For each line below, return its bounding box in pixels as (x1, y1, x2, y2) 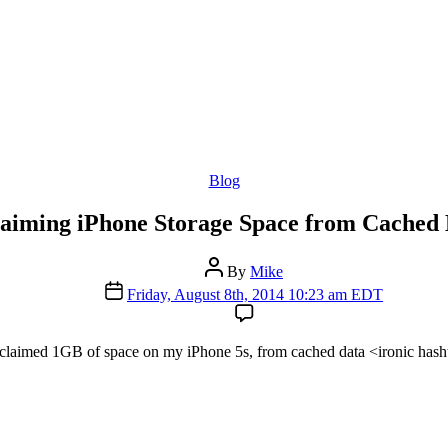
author (204, 273, 244, 291)
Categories (223, 171, 290, 188)
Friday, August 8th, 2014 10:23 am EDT (127, 285, 383, 303)
